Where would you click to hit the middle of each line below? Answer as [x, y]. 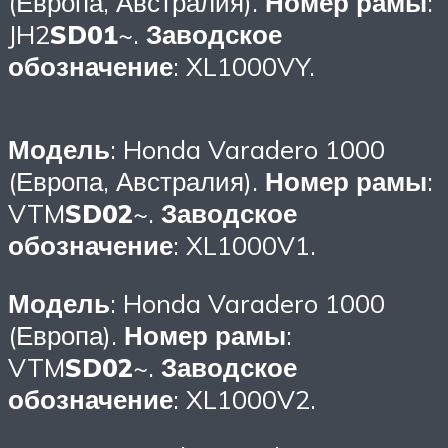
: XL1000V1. [244, 245]
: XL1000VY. [244, 65]
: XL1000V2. [244, 398]
